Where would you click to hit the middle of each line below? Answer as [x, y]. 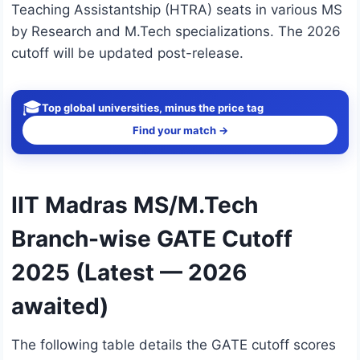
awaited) [60, 307]
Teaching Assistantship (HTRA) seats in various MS [177, 10]
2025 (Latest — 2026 [129, 273]
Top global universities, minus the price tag [153, 107]
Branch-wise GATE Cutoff [152, 239]
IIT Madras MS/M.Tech [135, 205]
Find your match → [180, 131]
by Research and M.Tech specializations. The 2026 [176, 32]
